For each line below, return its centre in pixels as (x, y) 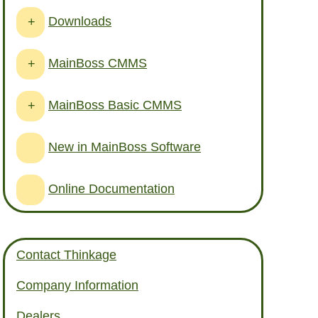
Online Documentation (111, 188)
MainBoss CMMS (98, 63)
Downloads (80, 21)
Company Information (77, 286)
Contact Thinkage (66, 255)
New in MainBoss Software (125, 147)
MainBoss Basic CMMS (115, 105)
